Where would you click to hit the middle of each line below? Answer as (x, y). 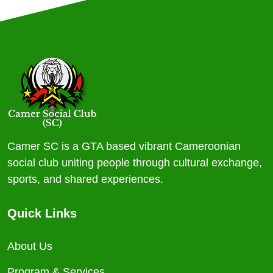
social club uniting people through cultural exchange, (135, 163)
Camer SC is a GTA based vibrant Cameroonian (124, 146)
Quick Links (42, 213)
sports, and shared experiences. (85, 179)
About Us (30, 246)
